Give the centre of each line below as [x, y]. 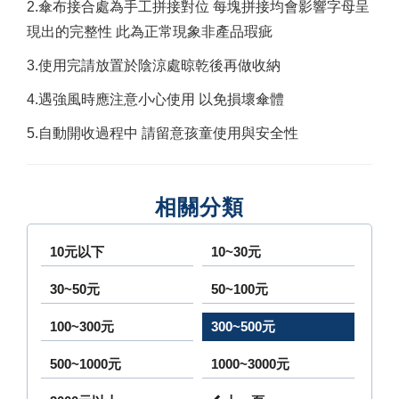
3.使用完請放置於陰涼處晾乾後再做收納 [154, 65]
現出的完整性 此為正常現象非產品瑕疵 [150, 32]
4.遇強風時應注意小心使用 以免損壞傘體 [155, 99]
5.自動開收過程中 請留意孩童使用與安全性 [163, 133]
